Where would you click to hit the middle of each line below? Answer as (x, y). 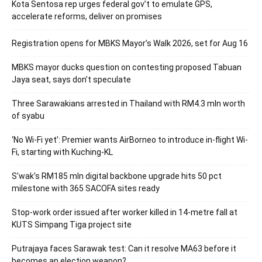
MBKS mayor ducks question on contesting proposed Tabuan (127, 67)
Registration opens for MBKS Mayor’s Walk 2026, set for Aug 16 (130, 43)
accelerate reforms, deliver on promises (87, 16)
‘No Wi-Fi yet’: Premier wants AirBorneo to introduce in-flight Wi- (130, 139)
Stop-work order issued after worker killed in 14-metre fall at (125, 212)
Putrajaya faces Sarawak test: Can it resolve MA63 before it (124, 248)
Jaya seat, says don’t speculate (71, 79)
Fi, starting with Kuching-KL (62, 152)
